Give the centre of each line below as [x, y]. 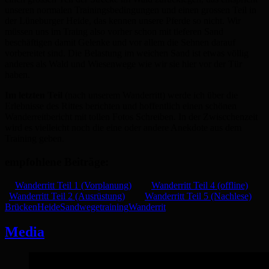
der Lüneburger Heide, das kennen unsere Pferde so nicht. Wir [123, 21]
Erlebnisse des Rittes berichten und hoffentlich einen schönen [121, 106]
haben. [17, 75]
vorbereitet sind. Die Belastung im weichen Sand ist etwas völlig [127, 53]
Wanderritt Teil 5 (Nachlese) [198, 196]
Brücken [21, 207]
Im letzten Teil [34, 95]
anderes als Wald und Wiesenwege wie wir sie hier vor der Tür [123, 64]
